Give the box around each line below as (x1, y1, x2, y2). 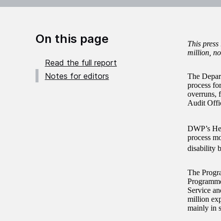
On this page (36, 32, 109, 46)
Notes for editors (44, 71, 109, 81)
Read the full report (44, 58, 117, 68)
